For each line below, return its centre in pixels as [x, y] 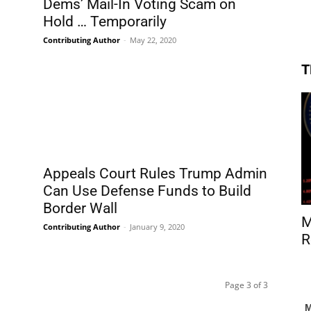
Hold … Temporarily [105, 22]
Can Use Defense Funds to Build [147, 191]
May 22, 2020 [153, 40]
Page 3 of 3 [246, 285]
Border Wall [80, 208]
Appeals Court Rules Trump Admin [155, 174]
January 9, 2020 [157, 227]
